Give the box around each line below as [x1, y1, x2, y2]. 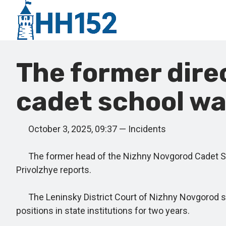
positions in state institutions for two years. [16, 205, 190, 216]
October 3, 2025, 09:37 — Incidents [16, 124, 166, 134]
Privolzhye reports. [16, 164, 91, 175]
